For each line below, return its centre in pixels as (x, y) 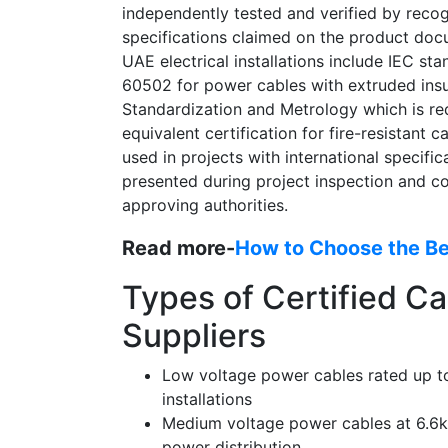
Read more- (178, 247)
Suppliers (194, 335)
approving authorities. (205, 204)
